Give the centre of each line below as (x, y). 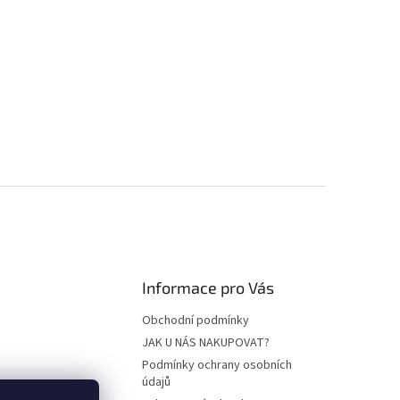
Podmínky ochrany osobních (217, 365)
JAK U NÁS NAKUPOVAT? (206, 343)
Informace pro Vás (208, 287)
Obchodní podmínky (196, 321)
